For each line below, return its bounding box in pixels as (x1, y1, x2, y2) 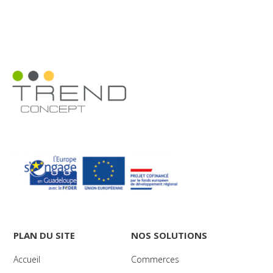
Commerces (130, 253, 179, 265)
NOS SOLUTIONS (130, 229, 207, 241)
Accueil (13, 253, 41, 265)
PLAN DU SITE (13, 229, 76, 241)
